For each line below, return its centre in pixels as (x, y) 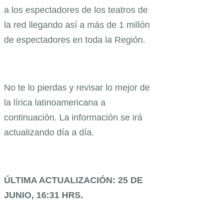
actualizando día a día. (49, 132)
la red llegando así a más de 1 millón (77, 25)
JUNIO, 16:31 (32, 195)
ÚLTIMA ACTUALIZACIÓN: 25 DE (73, 180)
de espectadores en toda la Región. (75, 40)
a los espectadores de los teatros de (76, 10)
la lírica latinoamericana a (55, 102)
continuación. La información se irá (73, 117)
